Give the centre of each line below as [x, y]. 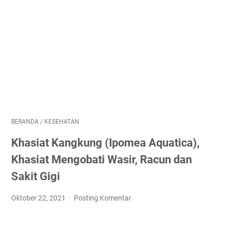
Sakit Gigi [36, 176]
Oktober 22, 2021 [39, 198]
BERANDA [25, 122]
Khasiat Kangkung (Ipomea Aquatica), [105, 143]
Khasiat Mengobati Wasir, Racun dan [102, 160]
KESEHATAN [62, 122]
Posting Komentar [103, 198]
